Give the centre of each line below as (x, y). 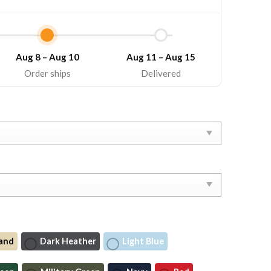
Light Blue (143, 241)
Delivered (161, 73)
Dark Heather (68, 241)
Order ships (47, 73)
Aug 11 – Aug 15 (161, 57)
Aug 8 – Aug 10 (47, 57)
